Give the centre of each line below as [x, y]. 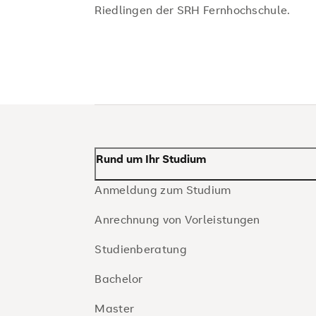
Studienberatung [141, 249]
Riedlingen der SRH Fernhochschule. [193, 10]
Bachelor [119, 279]
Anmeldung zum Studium [163, 190]
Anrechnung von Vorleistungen [177, 219]
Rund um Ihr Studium [151, 159]
